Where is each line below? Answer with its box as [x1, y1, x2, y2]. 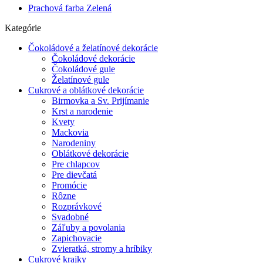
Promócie [52, 180, 87, 190]
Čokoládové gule [52, 64, 115, 74]
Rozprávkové [52, 201, 102, 211]
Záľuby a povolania [52, 222, 125, 232]
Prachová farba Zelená [28, 3, 112, 13]
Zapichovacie [52, 233, 102, 243]
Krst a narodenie [52, 106, 113, 116]
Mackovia [52, 127, 89, 137]
